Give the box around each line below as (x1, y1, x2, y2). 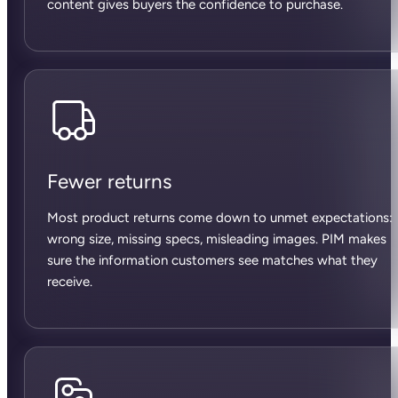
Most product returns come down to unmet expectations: (46, 210, 393, 227)
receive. (46, 274, 92, 291)
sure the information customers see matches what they (46, 252, 378, 269)
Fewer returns (46, 170, 171, 195)
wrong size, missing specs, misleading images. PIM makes (46, 231, 386, 248)
